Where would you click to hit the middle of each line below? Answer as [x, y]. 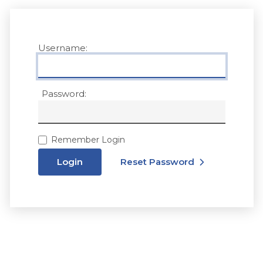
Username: [63, 48]
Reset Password [157, 162]
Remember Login [88, 140]
